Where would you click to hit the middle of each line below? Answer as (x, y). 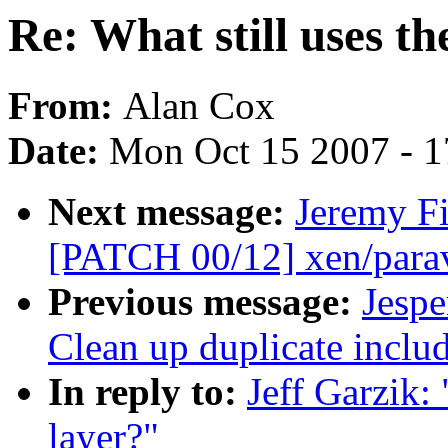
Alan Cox (199, 106)
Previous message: (205, 302)
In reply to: (147, 392)
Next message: (171, 212)
